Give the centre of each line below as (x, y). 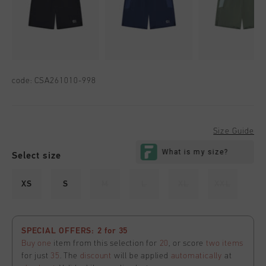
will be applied (141, 256)
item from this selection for (105, 244)
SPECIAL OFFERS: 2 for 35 (75, 231)
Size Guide (234, 132)
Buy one (37, 244)
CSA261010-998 (66, 81)
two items (225, 244)
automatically (197, 256)
